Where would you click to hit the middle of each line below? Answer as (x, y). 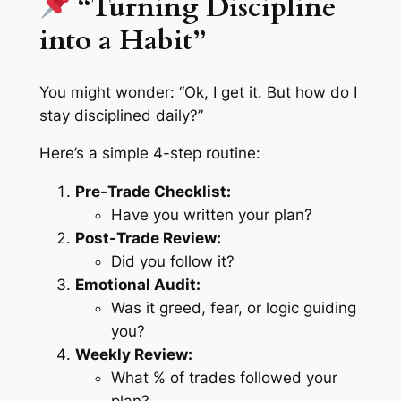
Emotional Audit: (137, 285)
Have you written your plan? (211, 215)
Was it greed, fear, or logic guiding (233, 308)
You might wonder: (109, 92)
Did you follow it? (172, 262)
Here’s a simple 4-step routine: (149, 154)
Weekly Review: (133, 355)
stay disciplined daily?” (121, 115)
